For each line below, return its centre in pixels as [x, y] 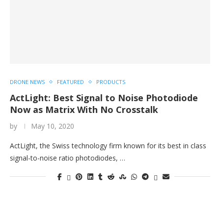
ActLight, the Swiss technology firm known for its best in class [108, 146]
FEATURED [70, 82]
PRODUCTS [111, 82]
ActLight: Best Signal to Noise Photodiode [104, 98]
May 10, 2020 [53, 126]
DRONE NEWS [27, 82]
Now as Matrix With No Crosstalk [84, 110]
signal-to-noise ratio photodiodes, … [68, 158]
